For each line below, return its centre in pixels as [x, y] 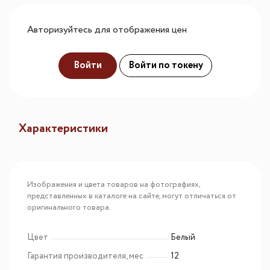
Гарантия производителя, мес [85, 256]
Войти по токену [165, 66]
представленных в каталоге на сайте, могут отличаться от [132, 196]
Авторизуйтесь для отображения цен [107, 30]
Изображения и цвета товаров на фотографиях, [114, 185]
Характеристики [63, 129]
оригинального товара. [69, 208]
